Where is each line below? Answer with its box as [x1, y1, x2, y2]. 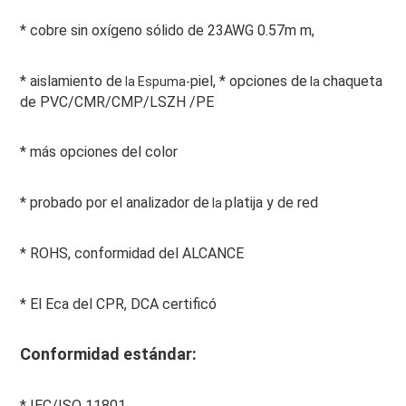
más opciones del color [25, 143, 178, 161]
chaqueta [322, 72, 382, 91]
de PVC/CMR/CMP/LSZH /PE [19, 93, 214, 111]
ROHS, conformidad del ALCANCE [25, 245, 244, 263]
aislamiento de [25, 72, 122, 91]
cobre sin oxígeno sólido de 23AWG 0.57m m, [25, 22, 314, 40]
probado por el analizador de [25, 194, 209, 212]
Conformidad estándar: [19, 344, 197, 364]
